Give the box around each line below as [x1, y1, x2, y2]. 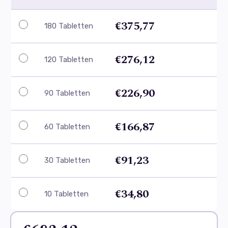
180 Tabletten [44, 21, 93, 31]
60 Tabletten [44, 122, 90, 131]
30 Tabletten [44, 155, 90, 165]
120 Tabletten [44, 54, 93, 64]
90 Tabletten [44, 88, 90, 98]
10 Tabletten [44, 189, 89, 198]
